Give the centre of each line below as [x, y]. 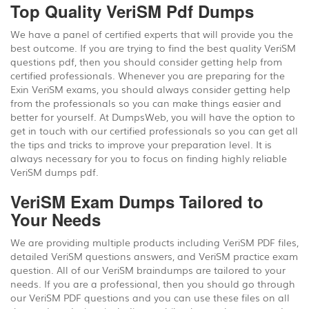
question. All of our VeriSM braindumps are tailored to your [148, 270]
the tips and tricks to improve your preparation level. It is [141, 144]
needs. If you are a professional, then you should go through [153, 283]
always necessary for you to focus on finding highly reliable [149, 158]
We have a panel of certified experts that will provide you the [152, 34]
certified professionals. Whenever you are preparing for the [148, 75]
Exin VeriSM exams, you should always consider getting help [150, 89]
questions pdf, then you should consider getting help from [146, 61]
